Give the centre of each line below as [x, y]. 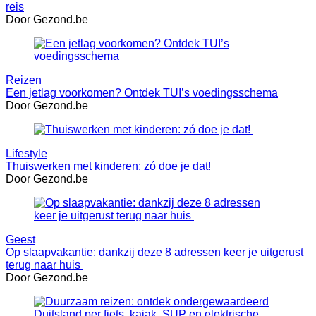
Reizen [24, 80]
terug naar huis [44, 265]
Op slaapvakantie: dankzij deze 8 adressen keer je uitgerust [154, 252]
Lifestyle [26, 153]
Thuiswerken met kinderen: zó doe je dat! [110, 166]
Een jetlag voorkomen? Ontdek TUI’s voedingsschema [142, 92]
